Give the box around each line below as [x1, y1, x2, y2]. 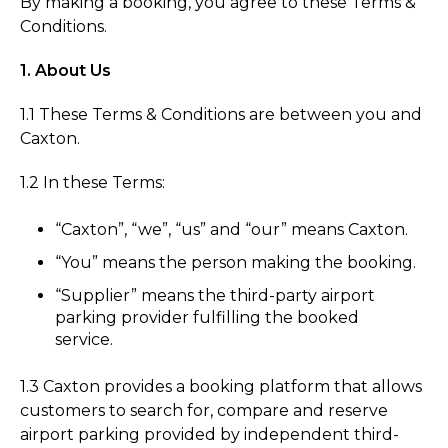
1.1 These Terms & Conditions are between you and [20, 105, 422, 124]
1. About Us [20, 61, 111, 80]
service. [55, 330, 114, 350]
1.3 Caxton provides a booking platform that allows [20, 377, 422, 397]
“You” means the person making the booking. [55, 253, 417, 273]
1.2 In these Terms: [20, 173, 165, 192]
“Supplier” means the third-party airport [55, 286, 376, 306]
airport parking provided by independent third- [20, 425, 399, 445]
